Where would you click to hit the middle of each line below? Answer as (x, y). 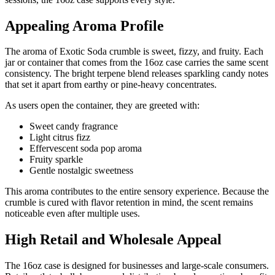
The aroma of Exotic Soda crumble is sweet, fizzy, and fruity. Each (134, 52)
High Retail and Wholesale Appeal (113, 240)
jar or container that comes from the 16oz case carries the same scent (137, 63)
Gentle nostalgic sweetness (81, 171)
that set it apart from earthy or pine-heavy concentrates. (111, 85)
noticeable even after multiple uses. (72, 214)
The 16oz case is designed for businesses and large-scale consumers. (137, 266)
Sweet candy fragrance (74, 126)
